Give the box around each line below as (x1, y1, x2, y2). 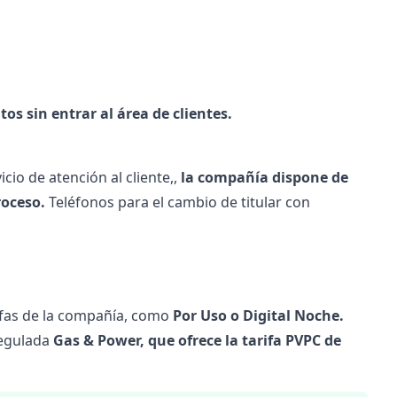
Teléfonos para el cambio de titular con (48, 192, 310, 212)
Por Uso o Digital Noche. (168, 306, 344, 325)
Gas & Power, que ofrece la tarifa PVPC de (52, 331, 341, 350)
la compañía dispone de (180, 167, 348, 187)
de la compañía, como (18, 306, 169, 325)
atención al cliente (48, 167, 170, 187)
